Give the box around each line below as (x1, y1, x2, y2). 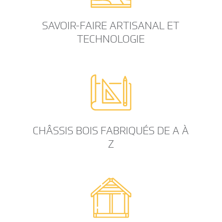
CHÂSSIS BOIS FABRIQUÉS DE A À (33, 124, 189, 137)
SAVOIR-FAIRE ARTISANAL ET (42, 19, 180, 32)
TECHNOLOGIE (77, 32, 145, 46)
